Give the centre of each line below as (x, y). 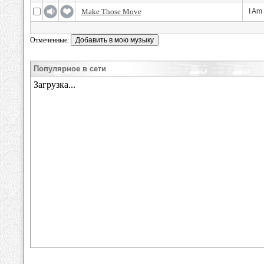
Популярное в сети (70, 69)
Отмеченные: (50, 40)
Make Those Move (111, 11)
